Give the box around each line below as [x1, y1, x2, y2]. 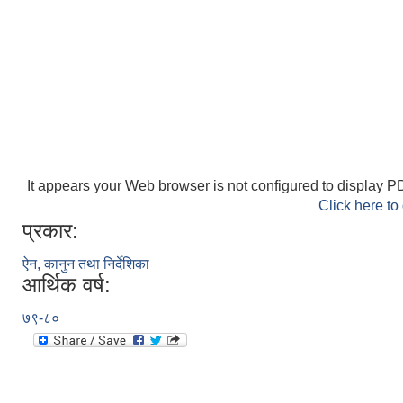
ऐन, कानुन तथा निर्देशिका [22, 255, 149, 272]
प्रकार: [22, 218, 78, 243]
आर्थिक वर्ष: [22, 272, 111, 297]
